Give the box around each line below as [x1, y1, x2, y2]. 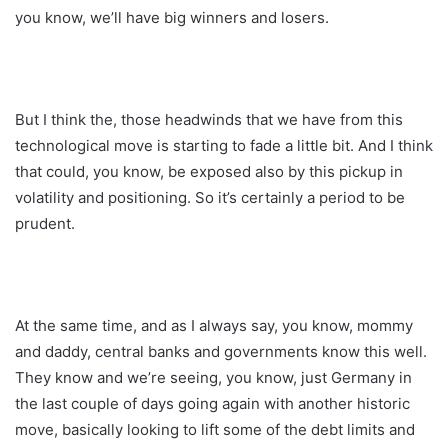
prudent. [15, 213, 75, 233]
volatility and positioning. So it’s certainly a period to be [15, 187, 405, 207]
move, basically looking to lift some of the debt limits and [15, 419, 415, 439]
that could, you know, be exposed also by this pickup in [15, 161, 403, 181]
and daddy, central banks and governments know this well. [15, 341, 427, 361]
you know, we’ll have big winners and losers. [15, 7, 329, 27]
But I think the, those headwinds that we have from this [15, 109, 403, 129]
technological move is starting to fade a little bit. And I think [15, 135, 433, 155]
